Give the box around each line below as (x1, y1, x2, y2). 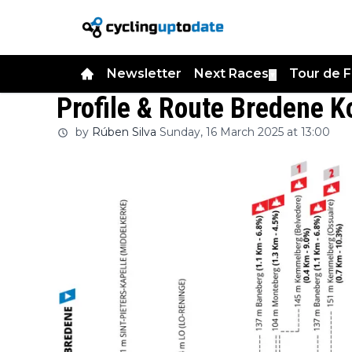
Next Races (194, 66, 269, 81)
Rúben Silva (92, 125, 156, 139)
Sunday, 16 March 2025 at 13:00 (159, 125, 330, 139)
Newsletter (107, 66, 181, 81)
